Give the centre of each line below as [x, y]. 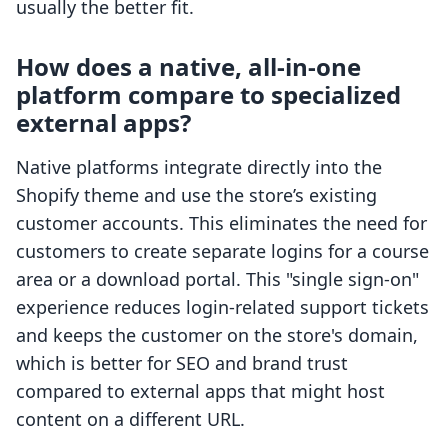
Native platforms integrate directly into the [199, 167]
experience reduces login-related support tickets [222, 307]
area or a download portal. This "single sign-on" [217, 279]
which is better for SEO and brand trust [182, 363]
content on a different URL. [130, 419]
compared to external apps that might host [200, 391]
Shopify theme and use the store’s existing [196, 195]
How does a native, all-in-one [188, 67]
